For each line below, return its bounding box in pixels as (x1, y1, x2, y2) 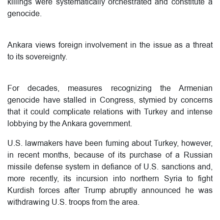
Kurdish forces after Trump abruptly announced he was (7, 185, 213, 196)
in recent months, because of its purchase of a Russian (7, 149, 213, 161)
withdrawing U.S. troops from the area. (7, 196, 139, 208)
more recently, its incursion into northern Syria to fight (7, 173, 213, 184)
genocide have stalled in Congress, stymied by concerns (7, 94, 213, 106)
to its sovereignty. (7, 51, 67, 62)
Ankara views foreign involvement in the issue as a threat (7, 39, 213, 51)
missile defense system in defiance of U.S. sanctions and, (7, 161, 213, 172)
